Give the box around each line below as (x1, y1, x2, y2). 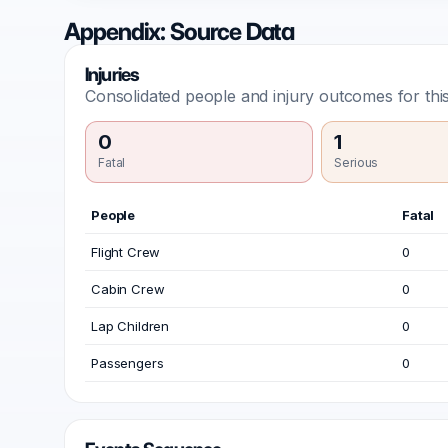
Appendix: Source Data (64, 17, 295, 46)
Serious (334, 155, 379, 170)
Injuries (85, 63, 140, 86)
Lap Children (91, 318, 170, 334)
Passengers (91, 355, 164, 371)
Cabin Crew (91, 281, 165, 297)
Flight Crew (91, 244, 161, 260)
